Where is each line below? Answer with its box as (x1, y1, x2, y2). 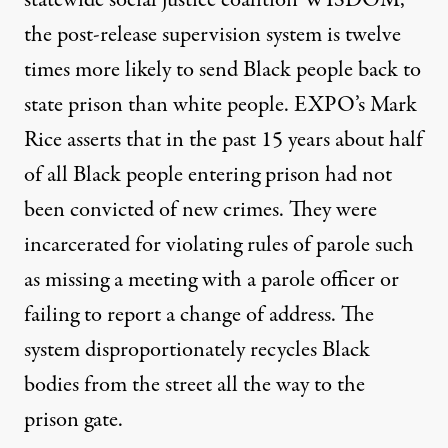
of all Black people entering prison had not (24, 158, 392, 191)
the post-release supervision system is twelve (24, 18, 401, 51)
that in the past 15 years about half (121, 123, 423, 156)
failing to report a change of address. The (24, 298, 374, 331)
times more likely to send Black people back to (24, 53, 421, 86)
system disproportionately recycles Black (24, 333, 370, 366)
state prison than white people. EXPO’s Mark (24, 88, 417, 121)
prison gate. (24, 403, 123, 436)
